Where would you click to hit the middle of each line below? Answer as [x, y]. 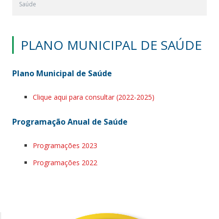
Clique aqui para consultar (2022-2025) [94, 97]
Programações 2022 [65, 162]
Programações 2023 [65, 145]
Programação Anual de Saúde [70, 121]
